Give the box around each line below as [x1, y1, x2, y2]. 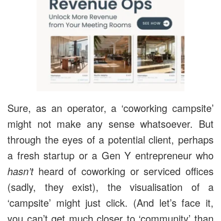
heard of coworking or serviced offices [34, 163, 214, 178]
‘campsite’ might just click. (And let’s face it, [7, 195, 214, 210]
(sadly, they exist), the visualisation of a [7, 179, 214, 194]
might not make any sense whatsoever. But [7, 116, 214, 131]
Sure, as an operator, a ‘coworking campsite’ [7, 100, 214, 115]
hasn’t [7, 163, 34, 178]
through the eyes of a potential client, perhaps [7, 132, 214, 147]
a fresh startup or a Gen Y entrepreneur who [7, 147, 214, 162]
